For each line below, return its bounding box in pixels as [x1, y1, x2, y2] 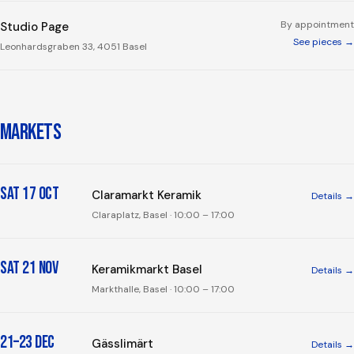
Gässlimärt [92, 336, 153, 352]
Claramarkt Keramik [92, 187, 201, 203]
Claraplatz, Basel [92, 209, 168, 221]
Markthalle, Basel [92, 283, 168, 296]
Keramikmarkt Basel [92, 262, 202, 277]
